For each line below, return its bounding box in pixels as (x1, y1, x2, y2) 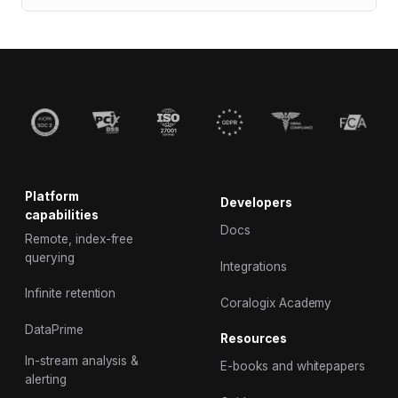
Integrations (220, 259, 287, 275)
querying (25, 250, 75, 265)
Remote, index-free (25, 231, 134, 246)
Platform (25, 189, 83, 204)
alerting (25, 372, 67, 387)
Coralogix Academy (220, 295, 332, 310)
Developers (220, 195, 293, 211)
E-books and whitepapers (220, 359, 366, 374)
